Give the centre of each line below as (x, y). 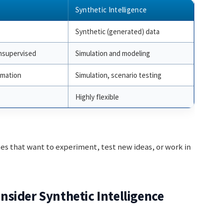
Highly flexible (97, 97)
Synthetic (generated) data (117, 31)
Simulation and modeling (112, 53)
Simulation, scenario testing (118, 75)
